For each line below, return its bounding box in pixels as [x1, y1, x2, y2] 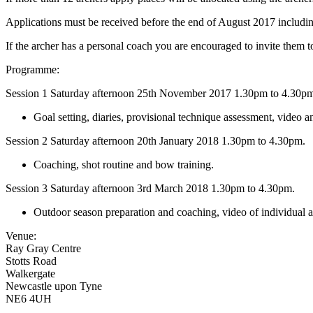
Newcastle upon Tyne [6, 279, 102, 292]
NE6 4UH [6, 292, 52, 305]
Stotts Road [6, 254, 57, 267]
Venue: [6, 229, 36, 242]
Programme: [6, 63, 59, 75]
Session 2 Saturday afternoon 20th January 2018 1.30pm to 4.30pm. [6, 134, 305, 147]
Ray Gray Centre [6, 242, 81, 254]
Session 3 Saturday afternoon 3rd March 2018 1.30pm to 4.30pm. [6, 182, 295, 194]
